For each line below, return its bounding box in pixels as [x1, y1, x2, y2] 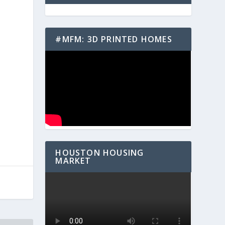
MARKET [55, 155, 91, 166]
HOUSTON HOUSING [55, 147, 144, 158]
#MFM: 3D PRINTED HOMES [55, 34, 172, 45]
